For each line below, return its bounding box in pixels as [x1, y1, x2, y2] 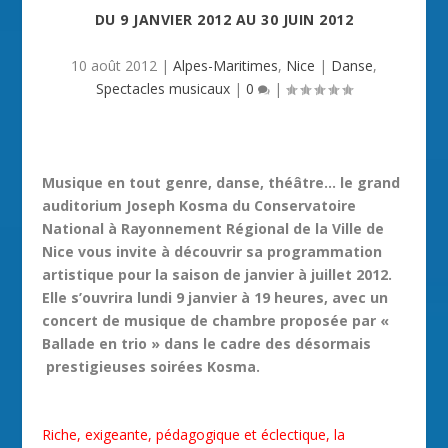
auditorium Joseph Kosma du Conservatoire [42, 196, 357, 215]
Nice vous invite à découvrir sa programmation [42, 242, 383, 261]
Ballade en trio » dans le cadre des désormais [42, 334, 372, 353]
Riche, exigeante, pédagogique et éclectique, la [42, 425, 346, 445]
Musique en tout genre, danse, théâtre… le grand [42, 173, 401, 192]
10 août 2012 [71, 56, 157, 75]
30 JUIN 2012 [261, 10, 354, 29]
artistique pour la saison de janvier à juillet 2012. [42, 265, 393, 284]
